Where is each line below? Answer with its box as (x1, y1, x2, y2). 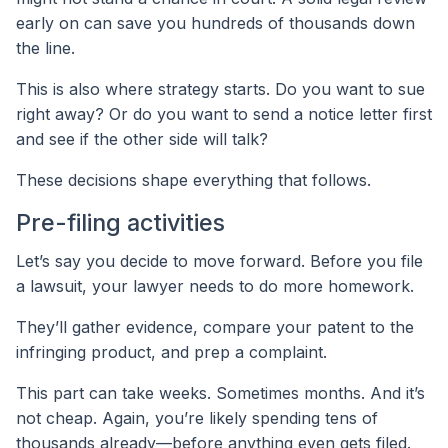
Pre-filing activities (16, 208, 225, 238)
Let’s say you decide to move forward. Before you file (16, 250, 423, 271)
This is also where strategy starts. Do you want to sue (16, 79, 425, 100)
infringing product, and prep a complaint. (16, 341, 327, 362)
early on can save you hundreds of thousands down (16, 13, 415, 34)
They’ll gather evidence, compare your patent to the (16, 316, 414, 337)
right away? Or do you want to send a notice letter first (16, 104, 432, 125)
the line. (16, 38, 75, 59)
